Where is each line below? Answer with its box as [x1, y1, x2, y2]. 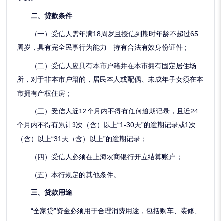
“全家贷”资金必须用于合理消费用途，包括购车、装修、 [17, 206, 202, 215]
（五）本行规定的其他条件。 [17, 170, 121, 179]
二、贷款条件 [31, 11, 73, 20]
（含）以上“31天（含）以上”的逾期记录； [17, 135, 147, 143]
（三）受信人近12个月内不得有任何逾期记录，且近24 [17, 107, 199, 115]
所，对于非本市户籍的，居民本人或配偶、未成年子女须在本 [17, 75, 204, 83]
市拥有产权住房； [17, 89, 73, 97]
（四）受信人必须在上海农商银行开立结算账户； [17, 152, 183, 161]
